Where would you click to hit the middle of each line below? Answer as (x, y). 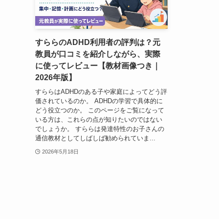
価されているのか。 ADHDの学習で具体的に (99, 101)
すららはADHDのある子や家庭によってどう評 (101, 91)
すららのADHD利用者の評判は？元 (98, 43)
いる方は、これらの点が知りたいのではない (99, 119)
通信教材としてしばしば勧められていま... (95, 138)
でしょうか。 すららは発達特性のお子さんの (100, 129)
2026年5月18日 (60, 151)
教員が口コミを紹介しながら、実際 (98, 54)
